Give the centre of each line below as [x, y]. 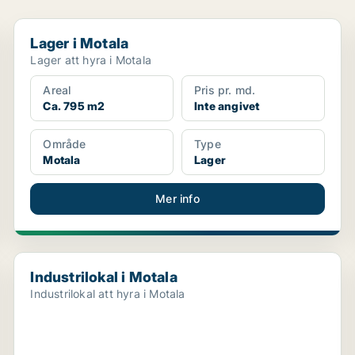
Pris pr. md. [225, 90]
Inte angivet [227, 106]
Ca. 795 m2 [74, 106]
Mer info [177, 198]
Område [65, 144]
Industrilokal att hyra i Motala [108, 294]
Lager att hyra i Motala [91, 60]
